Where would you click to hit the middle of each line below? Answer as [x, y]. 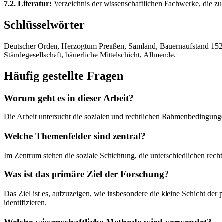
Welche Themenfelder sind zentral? [75, 136]
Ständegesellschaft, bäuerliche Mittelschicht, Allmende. [90, 55]
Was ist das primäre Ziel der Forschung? [86, 174]
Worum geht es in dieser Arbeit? [69, 98]
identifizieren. [25, 203]
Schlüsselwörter [44, 25]
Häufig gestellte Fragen [64, 76]
